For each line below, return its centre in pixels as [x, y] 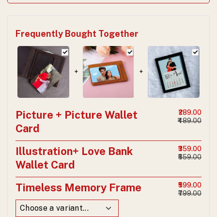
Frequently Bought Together [77, 34]
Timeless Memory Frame [78, 187]
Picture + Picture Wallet [77, 115]
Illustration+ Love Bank [74, 151]
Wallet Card [45, 164]
